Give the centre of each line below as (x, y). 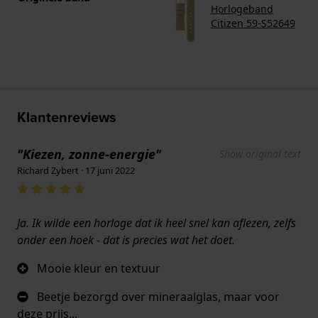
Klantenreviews (67, 117)
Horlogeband (242, 9)
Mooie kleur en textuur (99, 269)
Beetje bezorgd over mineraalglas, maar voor (158, 297)
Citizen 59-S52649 (253, 23)
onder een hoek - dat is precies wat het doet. (126, 240)
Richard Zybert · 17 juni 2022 (76, 171)
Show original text (260, 154)
